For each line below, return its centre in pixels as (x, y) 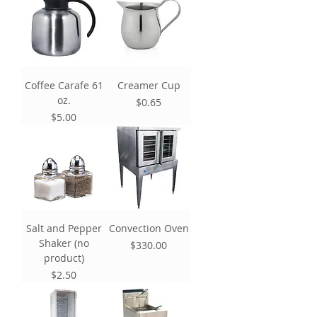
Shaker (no (64, 243)
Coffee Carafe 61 (64, 85)
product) (64, 258)
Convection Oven (149, 228)
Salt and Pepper (64, 228)
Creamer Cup (149, 85)
